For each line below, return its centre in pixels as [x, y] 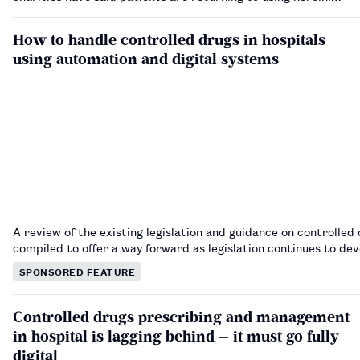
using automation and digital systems [146, 59]
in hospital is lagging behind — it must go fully [176, 336]
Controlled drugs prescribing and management [181, 317]
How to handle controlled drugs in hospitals [169, 39]
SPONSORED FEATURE [78, 271]
